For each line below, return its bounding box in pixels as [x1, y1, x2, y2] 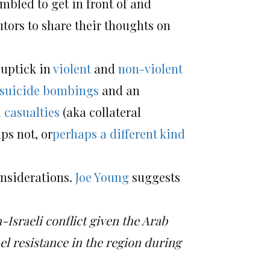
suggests [129, 169, 180, 185]
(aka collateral [60, 104, 141, 120]
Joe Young [75, 169, 129, 185]
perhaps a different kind [52, 125, 185, 142]
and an [99, 82, 140, 98]
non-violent [118, 60, 183, 77]
